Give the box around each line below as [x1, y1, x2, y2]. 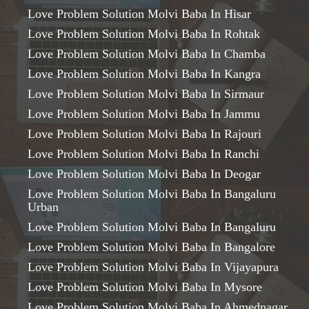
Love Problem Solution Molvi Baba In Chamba [28, 47, 266, 61]
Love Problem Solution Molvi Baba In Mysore [28, 280, 262, 294]
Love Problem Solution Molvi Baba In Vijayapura [28, 260, 279, 274]
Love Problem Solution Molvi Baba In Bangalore [28, 240, 275, 254]
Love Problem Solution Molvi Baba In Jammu [28, 107, 260, 121]
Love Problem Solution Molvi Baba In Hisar [28, 7, 251, 21]
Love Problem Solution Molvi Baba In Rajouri [28, 127, 261, 141]
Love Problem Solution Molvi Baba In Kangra [28, 67, 261, 81]
